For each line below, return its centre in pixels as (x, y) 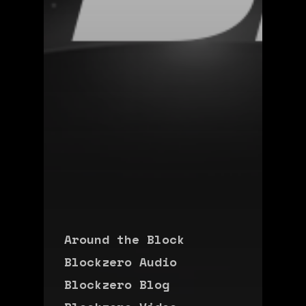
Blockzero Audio (121, 261)
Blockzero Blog (117, 284)
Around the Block (124, 239)
